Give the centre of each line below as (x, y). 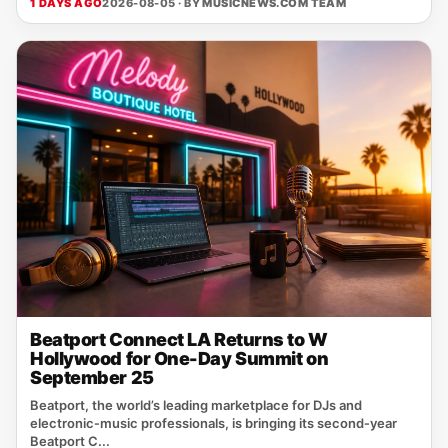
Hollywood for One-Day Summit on (179, 358)
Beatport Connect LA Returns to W (179, 339)
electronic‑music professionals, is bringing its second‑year (213, 423)
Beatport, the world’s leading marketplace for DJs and (196, 405)
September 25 (92, 377)
